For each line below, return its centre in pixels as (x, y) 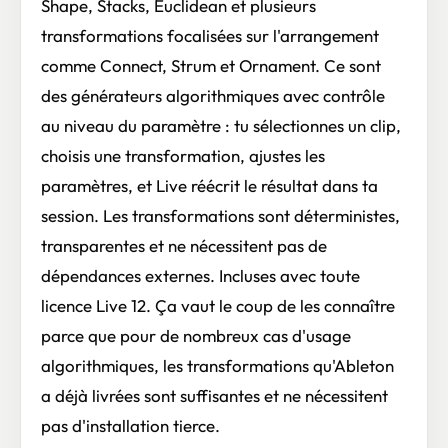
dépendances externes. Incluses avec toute (200, 276)
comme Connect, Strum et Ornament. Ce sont (211, 66)
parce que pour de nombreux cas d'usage (196, 336)
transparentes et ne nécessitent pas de (184, 246)
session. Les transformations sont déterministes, (220, 216)
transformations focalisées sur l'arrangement (210, 36)
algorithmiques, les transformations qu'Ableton (217, 366)
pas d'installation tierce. (130, 426)
